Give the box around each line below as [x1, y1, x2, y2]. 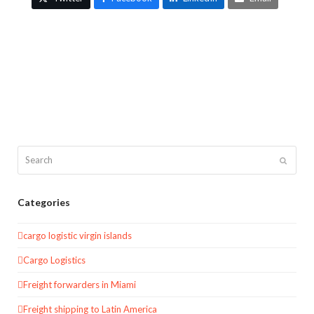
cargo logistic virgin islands [23, 229, 132, 241]
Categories [18, 196, 70, 209]
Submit [287, 156, 310, 165]
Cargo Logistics [23, 254, 86, 266]
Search [18, 147, 45, 159]
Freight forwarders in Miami [23, 278, 136, 290]
